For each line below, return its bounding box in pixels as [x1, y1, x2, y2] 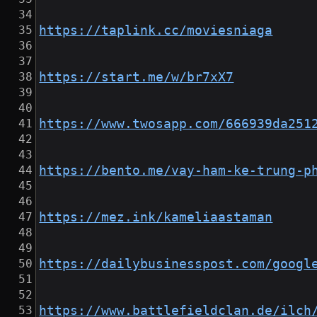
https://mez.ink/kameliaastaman [39, 210, 273, 225]
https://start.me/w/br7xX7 [39, 70, 234, 85]
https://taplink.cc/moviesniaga [39, 23, 273, 38]
